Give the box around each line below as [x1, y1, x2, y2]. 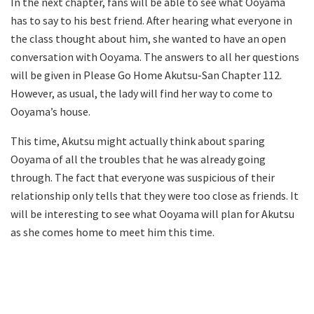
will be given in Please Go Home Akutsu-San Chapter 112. [11, 68, 282, 83]
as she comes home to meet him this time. [11, 225, 214, 240]
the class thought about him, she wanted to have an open [11, 32, 286, 46]
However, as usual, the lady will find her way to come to [11, 86, 273, 101]
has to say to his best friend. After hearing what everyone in [11, 13, 292, 28]
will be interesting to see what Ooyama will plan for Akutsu [11, 207, 294, 221]
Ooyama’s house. [11, 104, 90, 119]
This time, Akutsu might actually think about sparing [11, 134, 265, 149]
